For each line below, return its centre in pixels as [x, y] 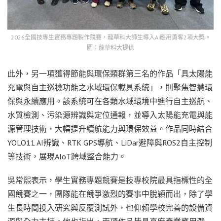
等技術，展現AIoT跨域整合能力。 [67, 157]
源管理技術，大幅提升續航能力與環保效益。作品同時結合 [110, 129]
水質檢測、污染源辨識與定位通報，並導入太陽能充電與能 [110, 115]
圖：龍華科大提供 [110, 48]
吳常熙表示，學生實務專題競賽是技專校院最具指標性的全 [110, 180]
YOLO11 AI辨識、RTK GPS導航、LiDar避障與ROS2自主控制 [110, 143]
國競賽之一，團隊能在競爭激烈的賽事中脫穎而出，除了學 [110, 194]
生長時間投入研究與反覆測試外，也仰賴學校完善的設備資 [110, 208]
